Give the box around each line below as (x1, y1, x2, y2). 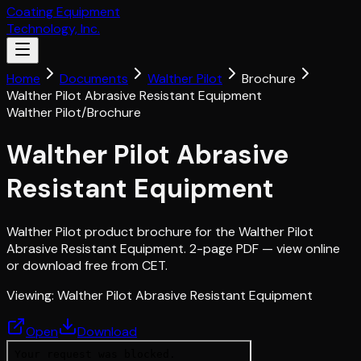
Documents (60, 70, 128, 87)
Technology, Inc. (6, 20, 100, 37)
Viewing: (6, 286, 57, 304)
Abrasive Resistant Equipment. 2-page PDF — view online (6, 239, 340, 257)
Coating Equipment (6, 3, 120, 20)
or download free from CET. (6, 256, 168, 274)
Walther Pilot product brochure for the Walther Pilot (6, 222, 313, 240)
